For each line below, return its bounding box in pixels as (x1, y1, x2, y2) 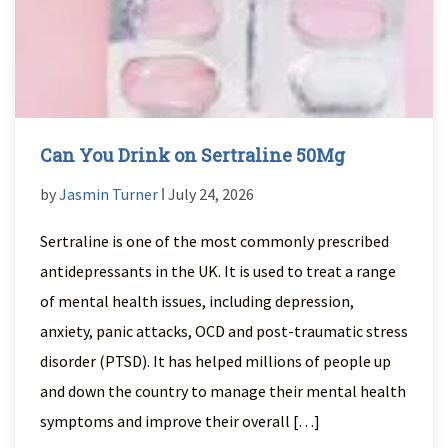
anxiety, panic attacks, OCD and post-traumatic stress (40, 321, 408, 341)
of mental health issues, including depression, (40, 291, 354, 311)
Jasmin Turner (59, 184, 158, 204)
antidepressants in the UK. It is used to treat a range (40, 261, 396, 281)
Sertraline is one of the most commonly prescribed (40, 231, 389, 251)
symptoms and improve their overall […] (40, 411, 320, 431)
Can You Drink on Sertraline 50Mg (40, 143, 345, 167)
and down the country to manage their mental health (40, 381, 406, 401)
